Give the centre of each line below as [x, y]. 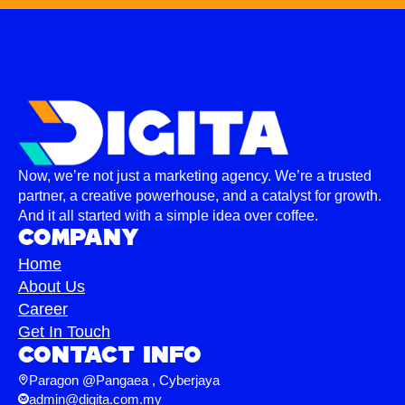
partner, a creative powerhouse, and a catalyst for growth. [200, 195]
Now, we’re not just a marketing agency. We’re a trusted [195, 175]
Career [43, 309]
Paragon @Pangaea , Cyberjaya [124, 380]
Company [79, 239]
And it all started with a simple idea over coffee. [168, 215]
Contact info [110, 356]
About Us [52, 286]
